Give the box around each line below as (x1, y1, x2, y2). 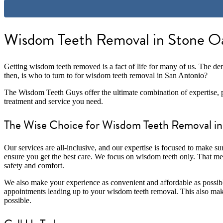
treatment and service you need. (4, 97, 103, 106)
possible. (4, 196, 31, 205)
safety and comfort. (4, 161, 64, 170)
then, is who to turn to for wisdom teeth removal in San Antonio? (4, 71, 208, 80)
